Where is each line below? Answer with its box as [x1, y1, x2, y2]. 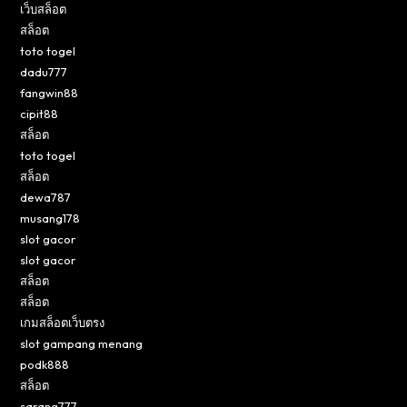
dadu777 [20, 64, 68, 79]
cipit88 [20, 105, 59, 121]
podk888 [20, 356, 70, 372]
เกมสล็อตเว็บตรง [20, 314, 105, 330]
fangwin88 [20, 84, 79, 100]
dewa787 [20, 189, 72, 204]
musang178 [20, 210, 81, 225]
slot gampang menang [20, 335, 144, 351]
